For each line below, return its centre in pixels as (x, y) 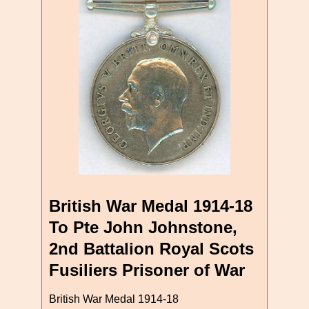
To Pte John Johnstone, (143, 227)
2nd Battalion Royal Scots (151, 248)
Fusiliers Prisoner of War (147, 270)
